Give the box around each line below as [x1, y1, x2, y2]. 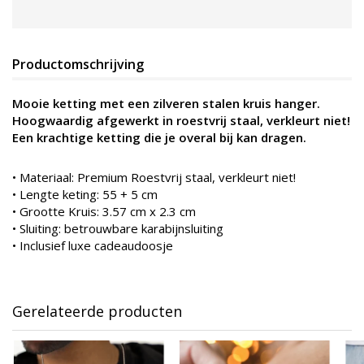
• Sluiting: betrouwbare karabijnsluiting [12, 219, 223, 236]
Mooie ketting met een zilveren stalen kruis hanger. [12, 94, 320, 111]
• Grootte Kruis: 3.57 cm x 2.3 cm [12, 202, 196, 219]
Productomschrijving [12, 54, 144, 73]
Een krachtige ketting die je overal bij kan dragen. [12, 128, 306, 145]
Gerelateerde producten [12, 301, 182, 321]
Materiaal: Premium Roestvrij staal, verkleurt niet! [19, 168, 296, 185]
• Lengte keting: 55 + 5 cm [12, 185, 158, 202]
